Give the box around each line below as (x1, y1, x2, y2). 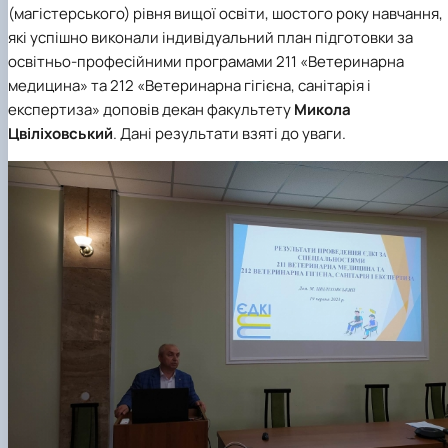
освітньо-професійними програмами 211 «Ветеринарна (8, 51, 404, 73)
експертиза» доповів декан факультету (8, 99, 294, 121)
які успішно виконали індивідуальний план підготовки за (8, 27, 413, 49)
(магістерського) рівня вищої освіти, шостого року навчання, (8, 3, 443, 25)
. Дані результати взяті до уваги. (113, 123, 346, 145)
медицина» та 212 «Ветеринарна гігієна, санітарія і (8, 75, 371, 97)
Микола (294, 99, 351, 121)
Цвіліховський (8, 123, 113, 145)
